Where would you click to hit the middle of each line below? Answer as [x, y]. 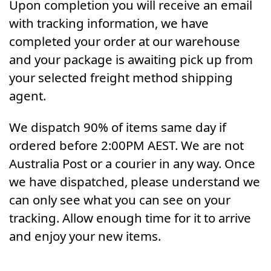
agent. [28, 95]
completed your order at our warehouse [125, 41]
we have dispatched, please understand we [135, 181]
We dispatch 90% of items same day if [118, 127]
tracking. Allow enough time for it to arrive [130, 217]
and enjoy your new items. [85, 236]
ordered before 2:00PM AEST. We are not [126, 145]
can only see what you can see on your [120, 199]
